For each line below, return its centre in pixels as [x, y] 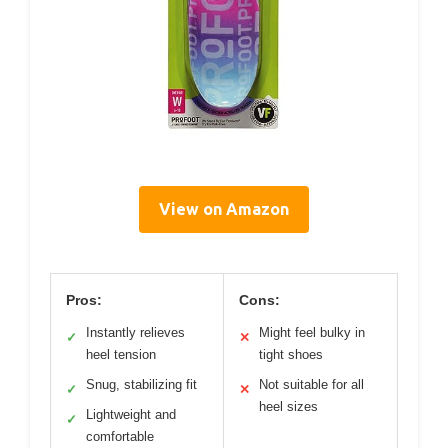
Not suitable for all [311, 384]
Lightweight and [131, 414]
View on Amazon [224, 208]
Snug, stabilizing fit [141, 384]
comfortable [120, 436]
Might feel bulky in [312, 332]
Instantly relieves [135, 332]
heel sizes [288, 406]
